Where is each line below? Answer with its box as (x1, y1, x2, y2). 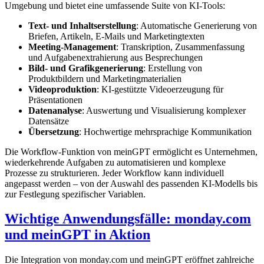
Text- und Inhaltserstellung (28, 20, 136, 31)
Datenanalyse (28, 105, 82, 115)
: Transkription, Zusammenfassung (116, 41, 245, 52)
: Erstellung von (143, 62, 202, 73)
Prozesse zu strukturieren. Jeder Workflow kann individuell (5, 167, 224, 178)
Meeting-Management (28, 41, 116, 52)
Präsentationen (28, 94, 82, 105)
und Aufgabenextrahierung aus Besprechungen (28, 52, 203, 62)
